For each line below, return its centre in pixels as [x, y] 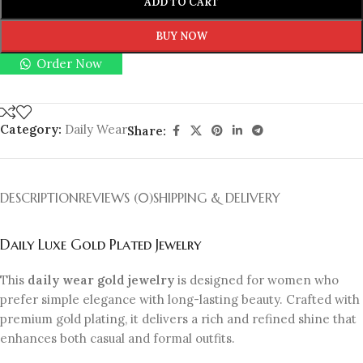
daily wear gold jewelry [101, 280]
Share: [147, 130]
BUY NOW [181, 36]
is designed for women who [256, 280]
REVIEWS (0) [116, 198]
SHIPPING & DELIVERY [217, 198]
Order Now [70, 64]
